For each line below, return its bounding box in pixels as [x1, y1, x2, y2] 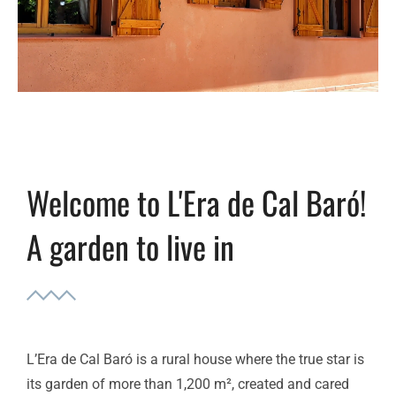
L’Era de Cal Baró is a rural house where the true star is [27, 350, 364, 368]
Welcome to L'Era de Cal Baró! [27, 178, 366, 225]
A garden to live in [27, 222, 234, 270]
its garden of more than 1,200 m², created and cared [27, 375, 349, 392]
